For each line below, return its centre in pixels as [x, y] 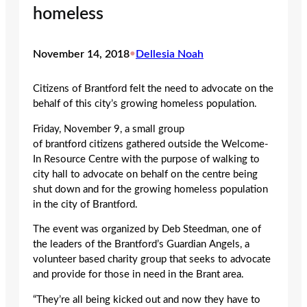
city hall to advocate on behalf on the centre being [145, 174]
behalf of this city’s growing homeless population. [145, 104]
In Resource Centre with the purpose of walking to [146, 159]
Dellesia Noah [170, 54]
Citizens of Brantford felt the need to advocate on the [153, 89]
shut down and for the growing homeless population [150, 189]
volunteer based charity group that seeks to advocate [152, 260]
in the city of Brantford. [85, 204]
